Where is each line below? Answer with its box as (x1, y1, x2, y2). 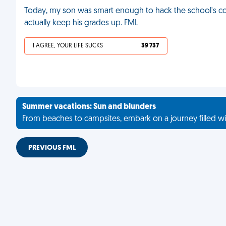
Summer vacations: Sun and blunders (22, 103, 156, 111)
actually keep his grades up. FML (24, 19, 138, 27)
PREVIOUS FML (28, 144, 76, 152)
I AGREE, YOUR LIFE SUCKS (33, 43, 103, 49)
